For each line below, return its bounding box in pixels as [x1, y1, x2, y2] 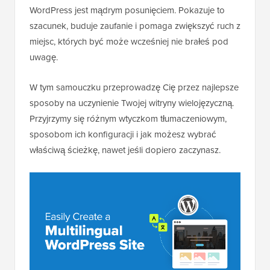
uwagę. [30, 51, 58, 64]
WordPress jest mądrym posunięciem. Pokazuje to [30, 4, 225, 17]
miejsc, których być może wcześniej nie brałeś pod [30, 35, 228, 48]
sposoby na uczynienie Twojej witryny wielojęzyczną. [30, 96, 234, 110]
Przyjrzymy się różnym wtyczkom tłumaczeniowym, [30, 112, 227, 125]
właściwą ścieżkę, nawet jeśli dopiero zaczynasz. [30, 143, 221, 157]
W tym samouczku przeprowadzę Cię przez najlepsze [30, 81, 239, 94]
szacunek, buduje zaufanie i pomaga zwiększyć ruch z [30, 19, 240, 33]
